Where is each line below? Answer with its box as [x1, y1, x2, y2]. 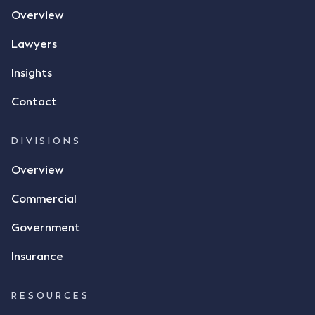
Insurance [11, 250, 63, 264]
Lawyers [11, 37, 57, 51]
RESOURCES [11, 290, 90, 302]
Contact [11, 95, 57, 109]
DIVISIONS [11, 136, 82, 147]
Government [11, 221, 80, 235]
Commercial [11, 192, 77, 206]
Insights [11, 66, 52, 80]
